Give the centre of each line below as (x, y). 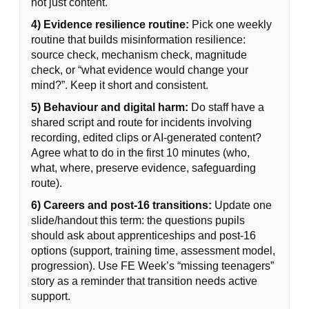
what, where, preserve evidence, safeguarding (143, 168)
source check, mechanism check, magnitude (139, 55)
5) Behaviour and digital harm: (110, 107)
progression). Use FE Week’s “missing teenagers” (152, 266)
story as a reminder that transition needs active (144, 281)
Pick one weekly (230, 24)
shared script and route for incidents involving (141, 122)
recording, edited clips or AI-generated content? (146, 138)
